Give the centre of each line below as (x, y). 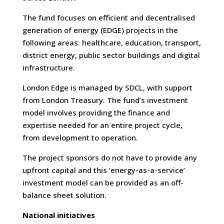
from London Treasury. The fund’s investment (105, 100)
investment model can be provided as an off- (103, 183)
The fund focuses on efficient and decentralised (108, 18)
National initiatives (58, 215)
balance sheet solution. (64, 195)
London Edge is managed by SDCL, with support (107, 88)
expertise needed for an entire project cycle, (102, 125)
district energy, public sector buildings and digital (111, 55)
